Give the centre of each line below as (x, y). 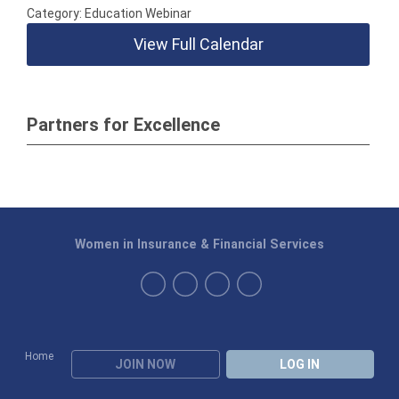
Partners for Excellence (123, 125)
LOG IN (300, 364)
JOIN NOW (146, 364)
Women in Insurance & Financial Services (199, 244)
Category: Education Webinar (110, 13)
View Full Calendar (198, 44)
